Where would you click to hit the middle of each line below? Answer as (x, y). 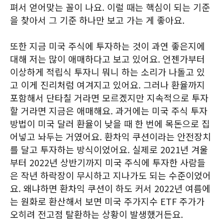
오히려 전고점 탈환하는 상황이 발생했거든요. (97, 214)
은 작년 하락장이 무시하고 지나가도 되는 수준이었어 (111, 175)
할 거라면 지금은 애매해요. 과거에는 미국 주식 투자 (109, 111)
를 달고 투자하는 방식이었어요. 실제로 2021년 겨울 (109, 149)
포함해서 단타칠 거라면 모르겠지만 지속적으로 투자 (109, 98)
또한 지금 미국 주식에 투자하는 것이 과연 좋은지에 (108, 46)
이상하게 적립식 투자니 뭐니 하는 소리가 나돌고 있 (108, 72)
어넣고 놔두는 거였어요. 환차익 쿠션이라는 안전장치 (111, 136)
